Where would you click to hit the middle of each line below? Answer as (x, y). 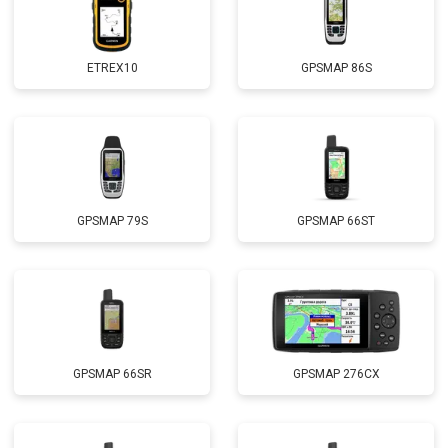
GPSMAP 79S (112, 221)
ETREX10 (112, 68)
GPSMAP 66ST (336, 221)
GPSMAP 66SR (112, 374)
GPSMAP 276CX (336, 374)
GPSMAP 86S (336, 68)
